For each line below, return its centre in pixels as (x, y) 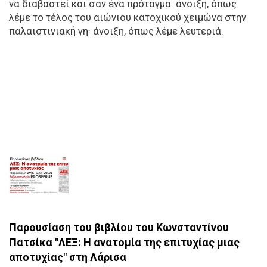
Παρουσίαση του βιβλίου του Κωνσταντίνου (119, 228)
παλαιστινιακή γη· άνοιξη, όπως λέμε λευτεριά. (116, 31)
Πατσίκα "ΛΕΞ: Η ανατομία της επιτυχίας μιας (124, 243)
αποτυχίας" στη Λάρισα (68, 257)
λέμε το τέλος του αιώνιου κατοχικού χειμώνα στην (128, 17)
